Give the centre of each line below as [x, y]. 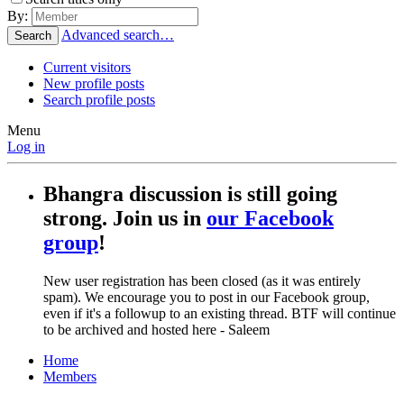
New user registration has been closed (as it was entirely [202, 281]
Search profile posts [99, 100]
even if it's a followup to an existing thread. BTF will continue [220, 314]
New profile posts [94, 84]
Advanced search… [118, 35]
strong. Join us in [125, 219]
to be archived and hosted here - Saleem [156, 330]
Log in [26, 147]
